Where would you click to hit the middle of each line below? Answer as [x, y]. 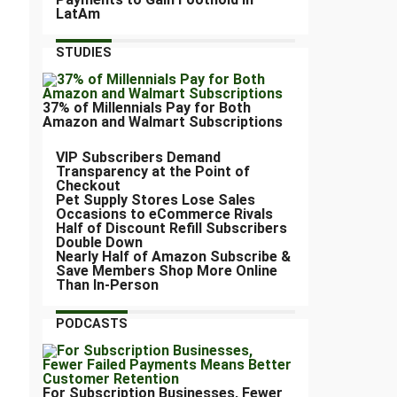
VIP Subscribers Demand [138, 158]
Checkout [88, 186]
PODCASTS [92, 324]
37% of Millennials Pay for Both [147, 108]
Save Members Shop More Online [167, 271]
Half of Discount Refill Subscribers [171, 229]
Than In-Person [107, 285]
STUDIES [84, 53]
